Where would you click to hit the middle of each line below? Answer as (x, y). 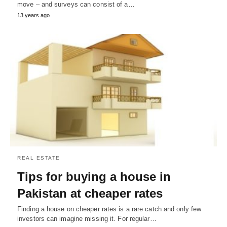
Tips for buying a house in (94, 177)
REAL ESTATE (39, 158)
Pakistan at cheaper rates (90, 194)
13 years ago (33, 15)
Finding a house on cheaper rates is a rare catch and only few (109, 209)
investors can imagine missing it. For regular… (87, 219)
